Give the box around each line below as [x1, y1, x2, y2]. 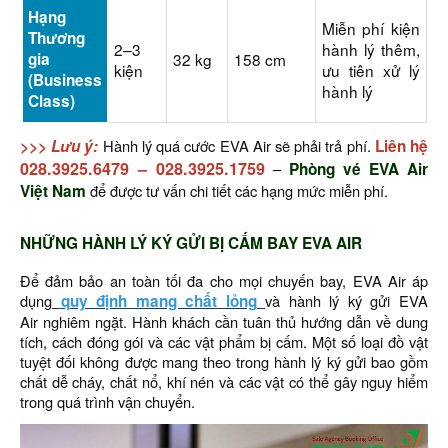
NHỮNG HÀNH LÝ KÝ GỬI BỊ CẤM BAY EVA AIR [20, 232, 362, 254]
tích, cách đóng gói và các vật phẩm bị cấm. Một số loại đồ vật [20, 331, 428, 352]
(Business [27, 69, 102, 91]
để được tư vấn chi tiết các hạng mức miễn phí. [86, 180, 388, 201]
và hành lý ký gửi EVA [265, 290, 429, 311]
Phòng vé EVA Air [289, 158, 428, 180]
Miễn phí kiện [321, 17, 420, 39]
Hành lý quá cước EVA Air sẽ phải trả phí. [98, 135, 375, 156]
